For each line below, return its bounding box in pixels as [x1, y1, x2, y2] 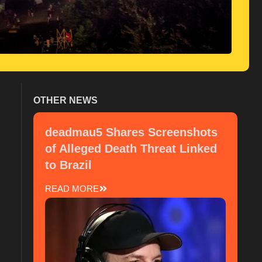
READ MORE [45, 184, 99, 194]
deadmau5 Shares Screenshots [45, 126, 218, 139]
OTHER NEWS [33, 95, 98, 105]
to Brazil [45, 158, 92, 171]
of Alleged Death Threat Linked [45, 142, 217, 155]
